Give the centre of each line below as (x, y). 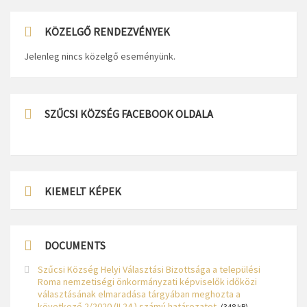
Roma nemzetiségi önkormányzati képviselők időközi (147, 282)
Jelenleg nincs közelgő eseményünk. (100, 56)
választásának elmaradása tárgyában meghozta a (139, 294)
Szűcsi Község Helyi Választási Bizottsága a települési (149, 269)
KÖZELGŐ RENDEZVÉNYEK (107, 32)
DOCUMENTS (75, 245)
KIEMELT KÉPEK (83, 191)
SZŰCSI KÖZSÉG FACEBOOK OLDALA (129, 114)
